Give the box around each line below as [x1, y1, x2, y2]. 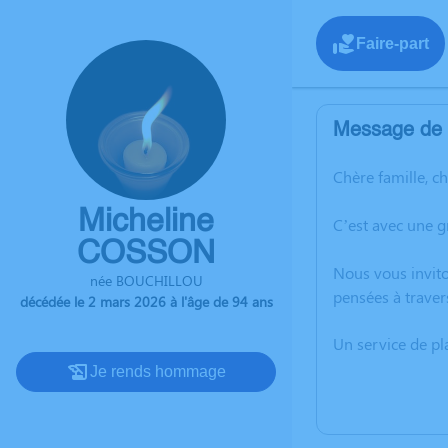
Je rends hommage [90, 363, 226, 380]
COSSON [77, 238, 215, 270]
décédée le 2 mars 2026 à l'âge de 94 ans [19, 292, 273, 311]
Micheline [78, 206, 214, 238]
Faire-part [356, 34, 429, 52]
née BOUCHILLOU [89, 271, 203, 290]
